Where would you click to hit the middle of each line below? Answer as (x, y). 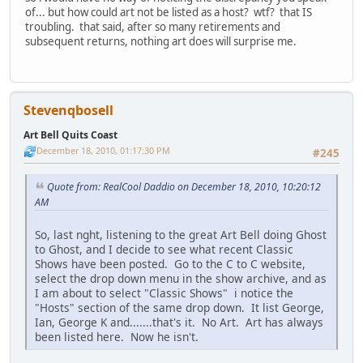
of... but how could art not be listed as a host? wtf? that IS (169, 12)
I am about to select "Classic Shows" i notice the (164, 293)
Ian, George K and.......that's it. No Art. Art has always (179, 322)
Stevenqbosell (68, 111)
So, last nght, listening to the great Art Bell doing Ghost (181, 234)
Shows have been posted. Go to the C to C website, (170, 263)
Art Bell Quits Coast (70, 135)
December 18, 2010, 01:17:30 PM (103, 151)
